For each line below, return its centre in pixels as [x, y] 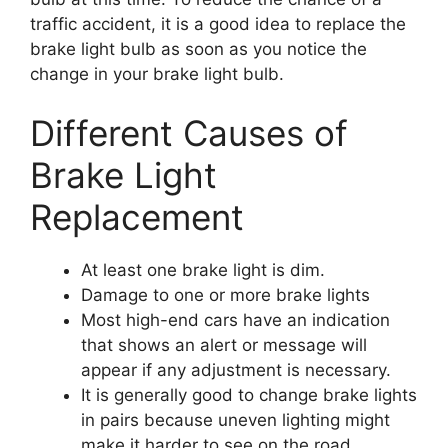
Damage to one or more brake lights [225, 295]
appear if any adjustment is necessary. [236, 370]
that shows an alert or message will [224, 345]
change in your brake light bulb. [157, 73]
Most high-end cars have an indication [235, 320]
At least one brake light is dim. [203, 270]
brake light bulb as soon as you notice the [198, 48]
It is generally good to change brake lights [249, 395]
